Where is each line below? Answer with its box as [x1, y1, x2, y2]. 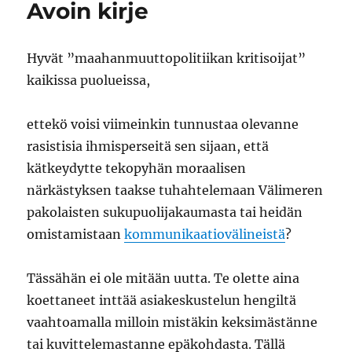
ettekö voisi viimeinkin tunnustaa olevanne [27, 116, 299, 133]
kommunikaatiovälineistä [124, 226, 286, 243]
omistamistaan [27, 226, 125, 243]
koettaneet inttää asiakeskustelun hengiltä [27, 292, 297, 309]
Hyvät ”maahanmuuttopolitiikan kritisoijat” [27, 50, 306, 67]
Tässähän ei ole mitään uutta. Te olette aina [27, 270, 300, 287]
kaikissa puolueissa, [27, 72, 151, 89]
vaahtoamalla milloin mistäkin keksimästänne [27, 314, 318, 331]
